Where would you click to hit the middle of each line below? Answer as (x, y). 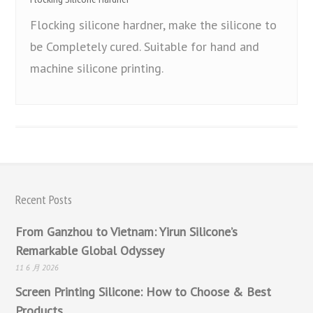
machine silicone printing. (97, 68)
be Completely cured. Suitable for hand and (145, 46)
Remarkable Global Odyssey (90, 250)
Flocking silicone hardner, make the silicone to (154, 24)
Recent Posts (44, 199)
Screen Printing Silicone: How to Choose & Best (144, 291)
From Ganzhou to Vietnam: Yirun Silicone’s (127, 231)
